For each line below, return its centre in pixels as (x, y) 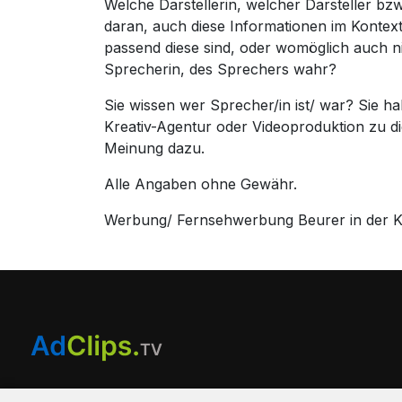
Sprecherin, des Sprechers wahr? (221, 69)
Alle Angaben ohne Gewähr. (201, 184)
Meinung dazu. (155, 148)
